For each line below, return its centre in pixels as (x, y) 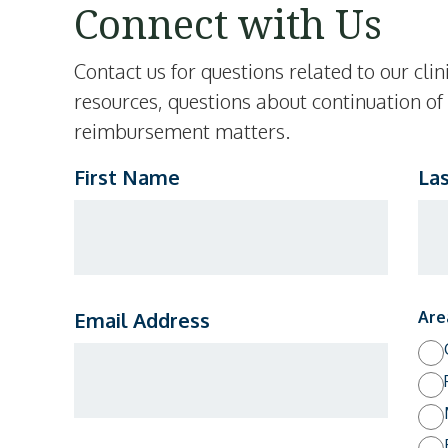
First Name (126, 177)
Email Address (141, 319)
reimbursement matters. (181, 131)
